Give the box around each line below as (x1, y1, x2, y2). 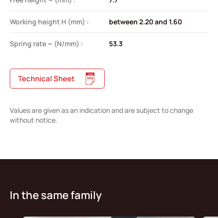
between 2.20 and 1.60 (109, 17, 182, 26)
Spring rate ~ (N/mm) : (10, 38, 83, 48)
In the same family (10, 187, 102, 202)
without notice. (10, 115, 57, 125)
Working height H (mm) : (10, 17, 89, 26)
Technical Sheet (18, 73, 74, 84)
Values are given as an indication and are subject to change (10, 105, 193, 115)
